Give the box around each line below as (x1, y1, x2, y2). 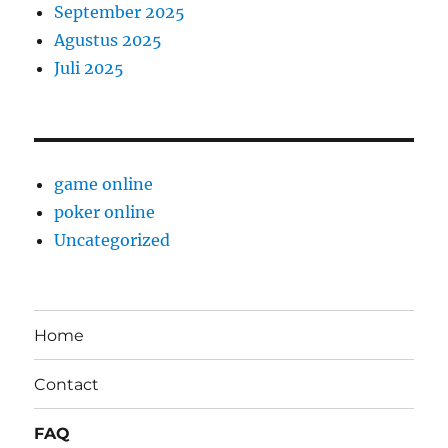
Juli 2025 (54, 58, 125, 79)
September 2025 (54, 2, 186, 23)
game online (54, 174, 154, 195)
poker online (54, 202, 156, 223)
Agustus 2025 (54, 30, 163, 51)
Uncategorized (54, 230, 171, 251)
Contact (34, 374, 100, 394)
